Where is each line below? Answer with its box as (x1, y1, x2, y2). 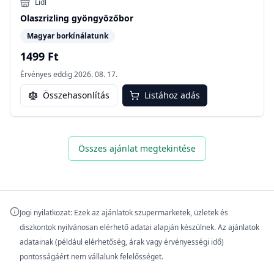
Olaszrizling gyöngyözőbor (20, 12, 133, 24)
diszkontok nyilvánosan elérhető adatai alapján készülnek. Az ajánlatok (20, 221, 259, 232)
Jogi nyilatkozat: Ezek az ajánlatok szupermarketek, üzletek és (20, 207, 228, 218)
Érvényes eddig (20, 68, 72, 80)
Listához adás (144, 89, 200, 101)
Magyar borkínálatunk (27, 30, 108, 41)
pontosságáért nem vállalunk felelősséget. (20, 251, 163, 262)
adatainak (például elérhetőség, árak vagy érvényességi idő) (20, 236, 224, 247)
